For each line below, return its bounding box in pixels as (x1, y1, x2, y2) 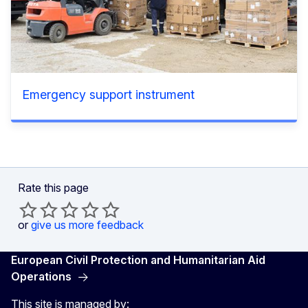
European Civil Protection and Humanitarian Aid (11, 252, 265, 267)
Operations (11, 269, 71, 283)
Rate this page (18, 180, 89, 195)
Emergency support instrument (22, 87, 195, 102)
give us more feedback (31, 217, 144, 232)
